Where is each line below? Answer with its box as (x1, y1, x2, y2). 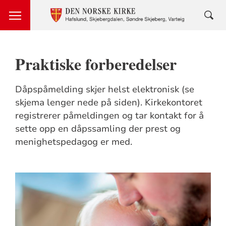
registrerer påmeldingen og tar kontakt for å (15, 109, 204, 122)
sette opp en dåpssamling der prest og (15, 123, 181, 135)
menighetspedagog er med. (15, 136, 132, 148)
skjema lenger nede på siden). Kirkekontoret (15, 96, 202, 108)
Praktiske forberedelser (15, 52, 177, 76)
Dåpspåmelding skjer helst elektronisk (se (15, 83, 194, 95)
